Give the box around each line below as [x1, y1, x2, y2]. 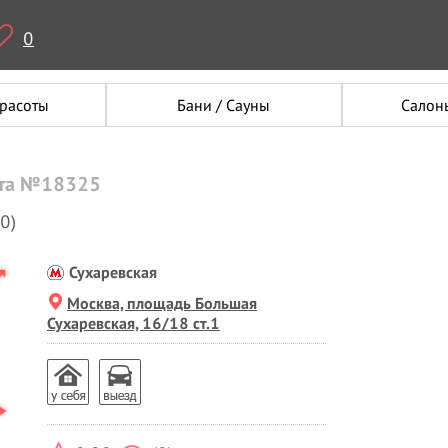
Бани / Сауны [177, 95, 271, 115]
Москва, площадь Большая [67, 293, 257, 313]
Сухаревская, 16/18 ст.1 [47, 313, 220, 333]
